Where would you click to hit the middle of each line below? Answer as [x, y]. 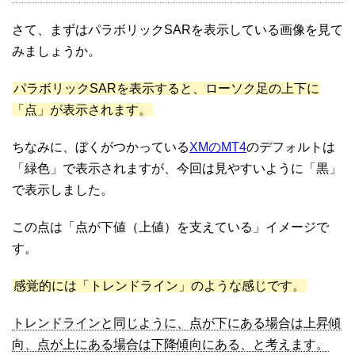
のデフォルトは [291, 147]
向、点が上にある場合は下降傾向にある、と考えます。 [170, 345]
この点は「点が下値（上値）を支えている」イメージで [170, 227]
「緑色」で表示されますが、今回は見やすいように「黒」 [177, 169]
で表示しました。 [63, 190]
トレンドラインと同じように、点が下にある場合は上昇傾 [177, 323]
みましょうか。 [56, 52]
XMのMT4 [218, 147]
